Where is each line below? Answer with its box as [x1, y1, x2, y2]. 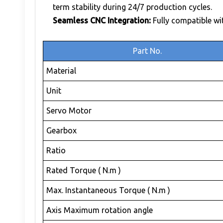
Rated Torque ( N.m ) [46, 165, 121, 175]
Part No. [133, 46, 162, 55]
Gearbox [46, 125, 77, 135]
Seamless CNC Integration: [53, 15, 151, 25]
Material [46, 66, 77, 75]
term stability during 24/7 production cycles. [53, 2, 212, 11]
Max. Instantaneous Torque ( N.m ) [46, 185, 171, 195]
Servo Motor [46, 106, 92, 115]
